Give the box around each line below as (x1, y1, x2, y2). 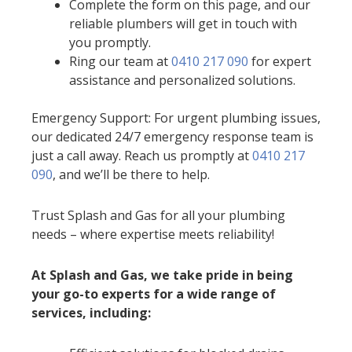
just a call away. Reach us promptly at (31, 147, 252, 165)
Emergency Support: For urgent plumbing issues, (31, 109, 321, 127)
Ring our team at (69, 53, 171, 71)
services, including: (31, 304, 151, 322)
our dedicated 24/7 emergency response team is (31, 128, 313, 146)
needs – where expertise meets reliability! (31, 225, 274, 244)
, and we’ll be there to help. (53, 166, 210, 184)
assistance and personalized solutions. (69, 71, 295, 90)
